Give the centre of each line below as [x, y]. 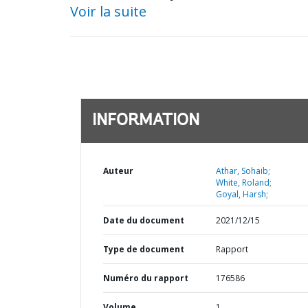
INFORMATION [146, 121]
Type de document [144, 249]
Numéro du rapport [146, 278]
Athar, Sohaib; [243, 171]
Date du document [144, 220]
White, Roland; [243, 183]
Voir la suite [108, 11]
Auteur [118, 171]
